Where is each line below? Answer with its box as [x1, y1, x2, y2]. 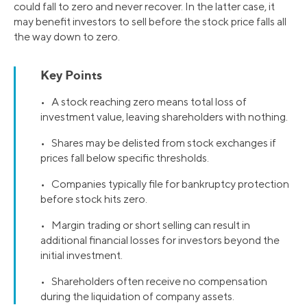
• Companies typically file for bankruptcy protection [40, 177, 289, 191]
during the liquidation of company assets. [40, 290, 234, 304]
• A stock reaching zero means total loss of [40, 95, 247, 109]
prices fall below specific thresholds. [40, 151, 209, 165]
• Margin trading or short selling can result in [40, 219, 250, 232]
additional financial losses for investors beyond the [40, 234, 280, 247]
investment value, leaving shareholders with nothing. [40, 110, 288, 124]
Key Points [40, 67, 102, 83]
